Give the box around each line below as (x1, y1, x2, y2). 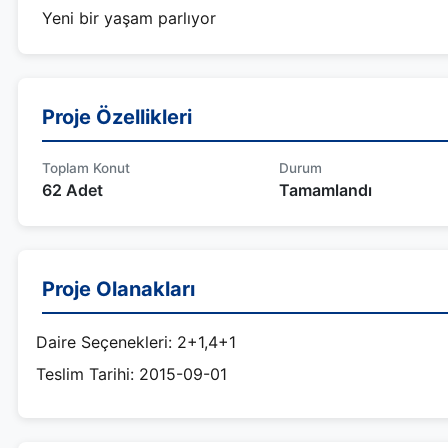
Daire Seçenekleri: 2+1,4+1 (36, 332, 236, 352)
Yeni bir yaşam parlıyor (42, 8, 216, 28)
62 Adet (42, 180, 103, 200)
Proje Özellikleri (42, 105, 192, 129)
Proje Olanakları (42, 277, 195, 301)
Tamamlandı (278, 180, 372, 200)
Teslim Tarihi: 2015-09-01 (36, 364, 227, 384)
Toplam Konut (42, 160, 130, 176)
